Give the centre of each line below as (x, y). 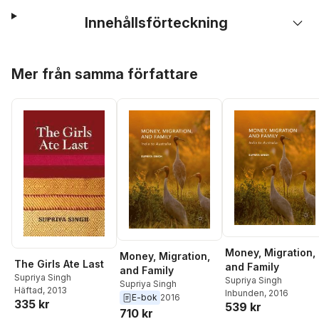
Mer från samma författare (105, 74)
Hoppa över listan (55, 63)
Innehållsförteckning (156, 23)
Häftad (28, 290)
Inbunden (245, 293)
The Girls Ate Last (59, 263)
